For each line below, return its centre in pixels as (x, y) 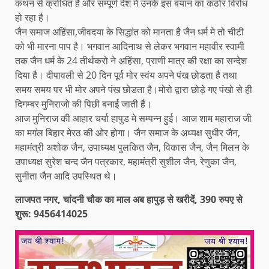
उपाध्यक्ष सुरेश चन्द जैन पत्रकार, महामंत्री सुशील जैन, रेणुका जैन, (126, 162)
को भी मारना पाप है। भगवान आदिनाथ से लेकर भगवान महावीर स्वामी (130, 47)
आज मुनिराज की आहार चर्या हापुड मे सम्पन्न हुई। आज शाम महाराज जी (133, 119)
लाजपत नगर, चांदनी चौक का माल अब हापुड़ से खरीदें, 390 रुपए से (129, 200)
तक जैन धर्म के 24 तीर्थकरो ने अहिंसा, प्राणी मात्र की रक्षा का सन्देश (131, 61)
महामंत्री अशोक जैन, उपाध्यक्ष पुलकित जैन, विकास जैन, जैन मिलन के (132, 147)
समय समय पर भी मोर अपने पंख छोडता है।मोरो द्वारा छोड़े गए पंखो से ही (134, 90)
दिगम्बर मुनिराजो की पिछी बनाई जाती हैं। (83, 104)
